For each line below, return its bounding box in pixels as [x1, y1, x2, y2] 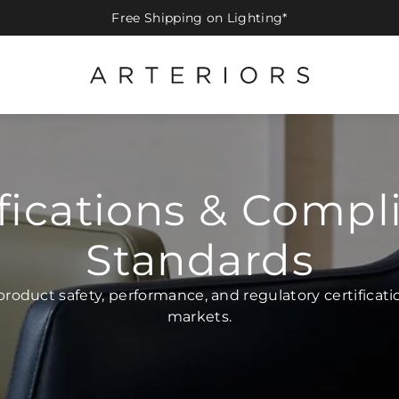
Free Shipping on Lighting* [111, 10, 288, 26]
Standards [85, 234, 313, 286]
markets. [167, 308, 232, 325]
